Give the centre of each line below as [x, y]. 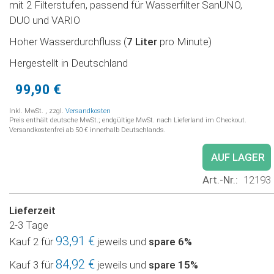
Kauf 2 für [32, 241]
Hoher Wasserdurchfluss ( [68, 41]
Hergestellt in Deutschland [68, 63]
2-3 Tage [29, 225]
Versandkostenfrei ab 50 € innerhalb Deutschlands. [87, 130]
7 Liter [142, 41]
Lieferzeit [32, 210]
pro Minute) [184, 41]
